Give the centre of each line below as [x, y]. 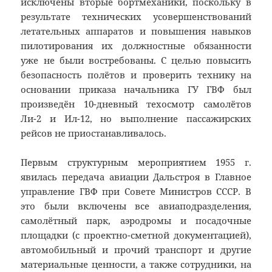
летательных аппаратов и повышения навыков [136, 31]
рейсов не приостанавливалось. [94, 133]
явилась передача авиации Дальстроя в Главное [136, 177]
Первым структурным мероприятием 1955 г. [136, 162]
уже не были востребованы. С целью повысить [136, 60]
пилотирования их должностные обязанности [136, 46]
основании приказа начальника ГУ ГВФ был [136, 90]
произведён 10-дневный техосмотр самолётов [136, 104]
